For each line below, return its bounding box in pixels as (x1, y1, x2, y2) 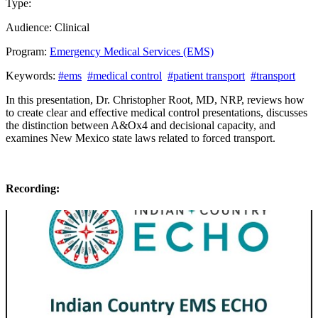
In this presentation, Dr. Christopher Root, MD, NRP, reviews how (6, 93, 305, 106)
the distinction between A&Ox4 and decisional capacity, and (6, 119, 275, 131)
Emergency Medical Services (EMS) (50, 45, 214, 57)
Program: (6, 45, 50, 57)
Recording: (6, 182, 60, 194)
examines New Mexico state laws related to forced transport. (6, 131, 275, 144)
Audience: (6, 21, 55, 33)
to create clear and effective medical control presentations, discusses (6, 106, 307, 119)
